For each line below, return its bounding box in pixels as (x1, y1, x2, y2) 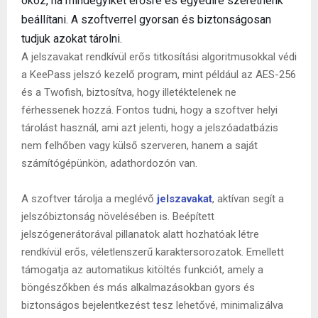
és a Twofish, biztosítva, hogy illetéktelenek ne (21, 85, 236, 99)
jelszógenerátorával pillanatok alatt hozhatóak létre (21, 227, 259, 241)
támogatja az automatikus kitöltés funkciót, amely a (21, 263, 263, 276)
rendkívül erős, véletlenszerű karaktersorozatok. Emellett (21, 245, 284, 258)
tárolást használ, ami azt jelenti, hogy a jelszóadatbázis (21, 121, 278, 134)
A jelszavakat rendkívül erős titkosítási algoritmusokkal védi (21, 50, 297, 63)
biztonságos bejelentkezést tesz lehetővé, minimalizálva (21, 298, 283, 312)
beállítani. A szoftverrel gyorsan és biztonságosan (21, 12, 271, 26)
